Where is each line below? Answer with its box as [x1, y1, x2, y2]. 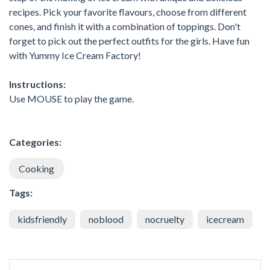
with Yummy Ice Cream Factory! [9, 49, 141, 61]
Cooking [19, 162, 54, 174]
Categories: [9, 136, 61, 148]
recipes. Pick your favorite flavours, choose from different [9, 5, 246, 17]
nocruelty [145, 213, 184, 225]
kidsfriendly [17, 213, 67, 225]
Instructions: [9, 78, 66, 90]
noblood [89, 213, 124, 225]
